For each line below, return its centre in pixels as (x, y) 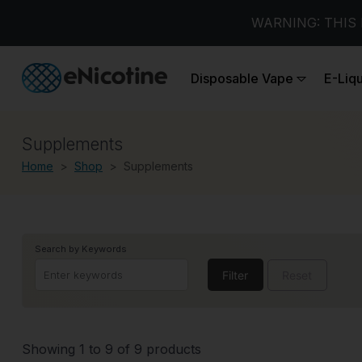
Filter (236, 275)
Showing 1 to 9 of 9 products (112, 349)
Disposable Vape (242, 78)
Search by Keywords (81, 249)
